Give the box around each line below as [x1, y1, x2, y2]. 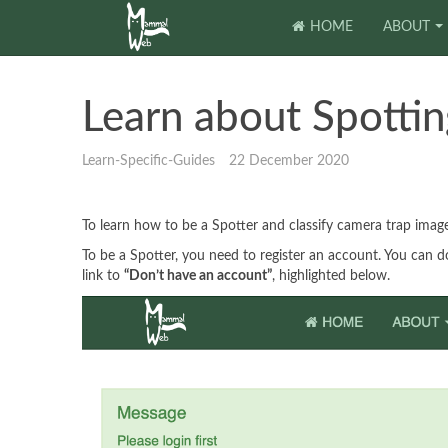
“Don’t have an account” [124, 269, 272, 283]
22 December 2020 [229, 154, 349, 168]
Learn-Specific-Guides [82, 154, 215, 168]
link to [82, 269, 124, 283]
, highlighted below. [272, 269, 394, 283]
